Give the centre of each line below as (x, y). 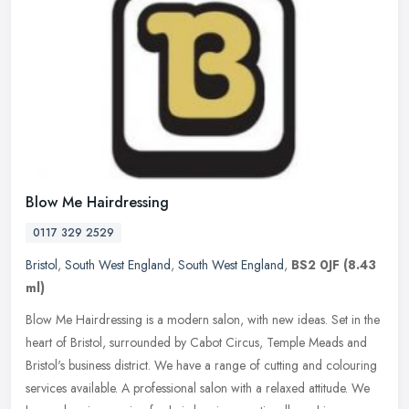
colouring (351, 366)
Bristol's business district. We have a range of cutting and (174, 366)
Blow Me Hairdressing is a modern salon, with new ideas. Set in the (203, 320)
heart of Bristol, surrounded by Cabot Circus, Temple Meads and (196, 343)
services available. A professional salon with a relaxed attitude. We (198, 388)
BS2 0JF (315, 265)
